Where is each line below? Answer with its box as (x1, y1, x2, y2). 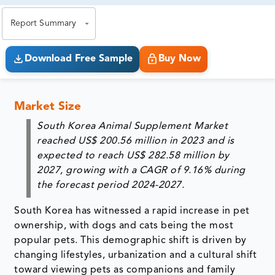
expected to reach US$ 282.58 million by (37, 150, 230, 161)
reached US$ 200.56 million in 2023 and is (37, 136, 234, 146)
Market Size (14, 101, 82, 113)
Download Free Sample (24, 54, 133, 64)
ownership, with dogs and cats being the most (14, 220, 234, 231)
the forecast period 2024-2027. (37, 180, 185, 190)
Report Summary (10, 19, 77, 28)
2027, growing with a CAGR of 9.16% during (37, 165, 246, 176)
